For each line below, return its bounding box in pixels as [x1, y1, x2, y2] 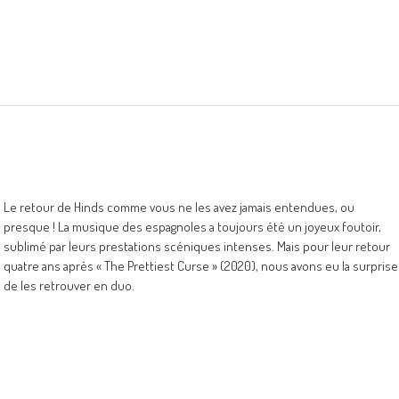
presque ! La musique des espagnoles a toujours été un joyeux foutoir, [4, 218, 381, 235]
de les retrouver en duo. [4, 277, 134, 294]
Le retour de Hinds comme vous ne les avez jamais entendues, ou [4, 199, 354, 216]
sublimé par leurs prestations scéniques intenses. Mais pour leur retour [4, 238, 390, 255]
